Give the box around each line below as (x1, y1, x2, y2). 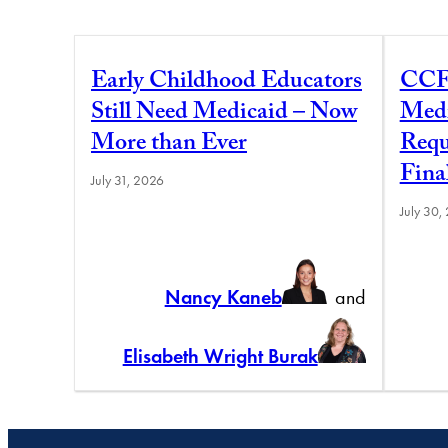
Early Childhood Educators (91, 62, 362, 104)
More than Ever (91, 124, 247, 166)
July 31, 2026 (91, 171, 164, 189)
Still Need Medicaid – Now (91, 93, 357, 135)
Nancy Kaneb (164, 284, 282, 309)
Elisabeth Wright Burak (122, 343, 318, 368)
